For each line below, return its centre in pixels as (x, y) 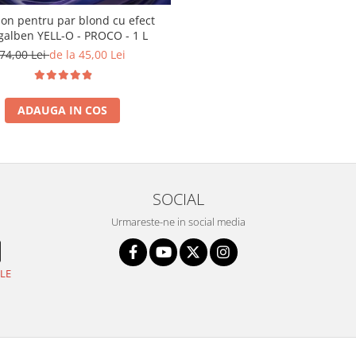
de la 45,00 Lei (87, 54)
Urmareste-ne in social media (178, 221)
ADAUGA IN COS (62, 110)
